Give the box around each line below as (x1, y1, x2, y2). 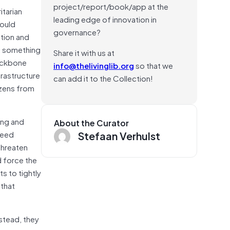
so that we (134, 59, 173, 71)
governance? (53, 25, 101, 38)
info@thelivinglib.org (53, 59, 134, 71)
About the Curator (54, 116, 129, 129)
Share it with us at (53, 46, 114, 59)
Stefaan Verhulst (78, 127, 160, 144)
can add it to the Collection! (53, 71, 153, 84)
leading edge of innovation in (53, 12, 157, 25)
